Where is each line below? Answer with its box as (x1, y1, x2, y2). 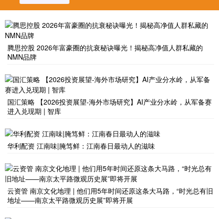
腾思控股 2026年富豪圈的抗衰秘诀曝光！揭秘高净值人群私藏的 (7, 43, 203, 52)
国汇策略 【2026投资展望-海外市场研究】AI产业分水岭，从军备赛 (7, 97, 212, 107)
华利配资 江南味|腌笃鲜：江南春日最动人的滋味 (7, 141, 155, 151)
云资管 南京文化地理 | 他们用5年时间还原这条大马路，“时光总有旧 (7, 186, 213, 196)
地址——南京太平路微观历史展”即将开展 (7, 195, 133, 205)
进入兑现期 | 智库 (7, 106, 61, 116)
